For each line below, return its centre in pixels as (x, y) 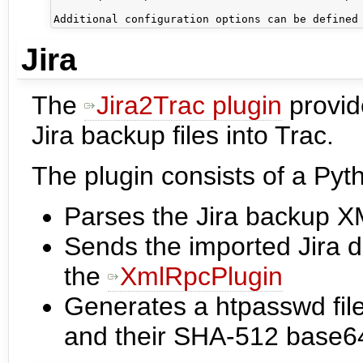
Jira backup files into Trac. (183, 135)
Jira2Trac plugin (189, 105)
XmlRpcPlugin (201, 276)
